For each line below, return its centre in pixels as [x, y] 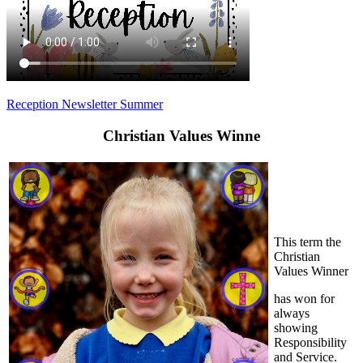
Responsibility [310, 343]
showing [296, 328]
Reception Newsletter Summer [85, 104]
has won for [304, 299]
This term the [307, 242]
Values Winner [311, 271]
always [292, 314]
